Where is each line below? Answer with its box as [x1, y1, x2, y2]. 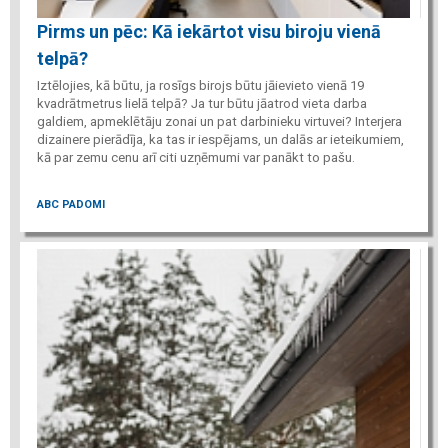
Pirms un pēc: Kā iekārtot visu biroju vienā [37, 21, 381, 42]
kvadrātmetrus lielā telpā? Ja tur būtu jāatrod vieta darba [37, 96, 367, 111]
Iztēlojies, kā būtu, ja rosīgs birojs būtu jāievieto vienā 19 [37, 78, 364, 93]
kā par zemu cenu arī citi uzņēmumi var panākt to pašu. [37, 150, 355, 165]
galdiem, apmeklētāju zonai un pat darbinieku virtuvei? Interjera [37, 114, 402, 129]
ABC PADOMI [37, 197, 105, 211]
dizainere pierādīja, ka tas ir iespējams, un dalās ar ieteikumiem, [37, 132, 404, 147]
